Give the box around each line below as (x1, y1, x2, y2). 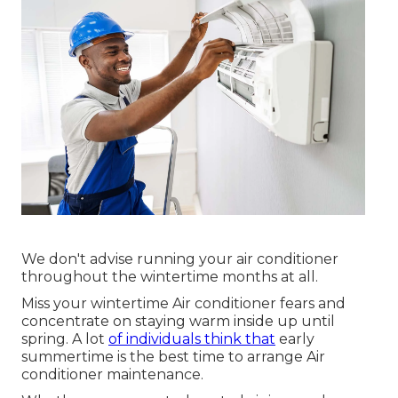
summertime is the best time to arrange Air (21, 348, 325, 366)
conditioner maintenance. (21, 366, 203, 384)
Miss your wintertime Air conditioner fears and (21, 295, 346, 313)
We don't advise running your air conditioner (21, 251, 338, 268)
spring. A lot (21, 330, 108, 348)
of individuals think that (108, 330, 275, 348)
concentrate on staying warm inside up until (21, 313, 335, 330)
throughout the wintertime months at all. (21, 268, 318, 286)
